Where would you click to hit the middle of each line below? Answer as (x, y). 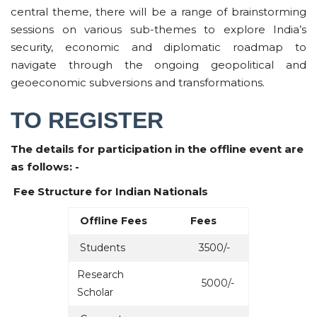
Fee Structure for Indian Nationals (111, 191)
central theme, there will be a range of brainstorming (158, 11)
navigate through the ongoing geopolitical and (158, 64)
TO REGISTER (87, 120)
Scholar (97, 292)
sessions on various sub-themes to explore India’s (158, 29)
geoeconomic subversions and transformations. (138, 82)
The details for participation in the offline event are (157, 149)
